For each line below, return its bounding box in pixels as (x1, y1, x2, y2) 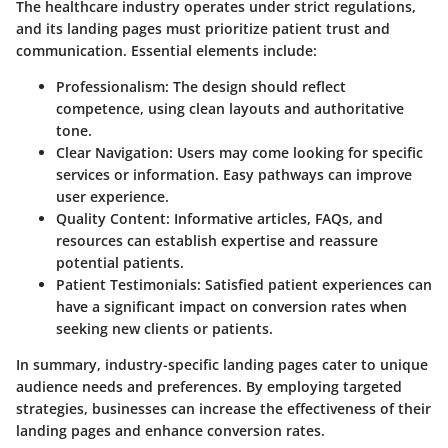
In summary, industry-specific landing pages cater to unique (16, 355, 428, 375)
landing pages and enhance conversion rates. (16, 421, 325, 441)
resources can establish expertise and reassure (56, 231, 378, 251)
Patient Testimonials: (56, 275, 201, 295)
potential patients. (56, 253, 184, 273)
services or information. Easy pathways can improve (56, 165, 412, 185)
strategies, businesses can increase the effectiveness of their (16, 399, 431, 419)
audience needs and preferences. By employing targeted (16, 377, 402, 397)
